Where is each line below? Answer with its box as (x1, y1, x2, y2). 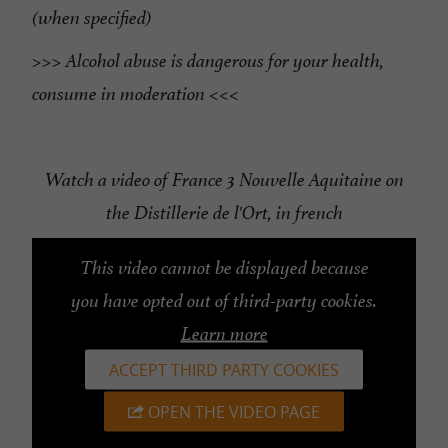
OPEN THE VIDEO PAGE (148, 400, 320, 423)
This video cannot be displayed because (79, 255, 369, 280)
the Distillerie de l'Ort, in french (105, 201, 343, 226)
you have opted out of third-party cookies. (71, 288, 377, 313)
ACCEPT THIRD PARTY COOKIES (109, 358, 339, 381)
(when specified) (32, 6, 152, 31)
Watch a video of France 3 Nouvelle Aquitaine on (44, 168, 404, 193)
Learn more (180, 321, 268, 346)
